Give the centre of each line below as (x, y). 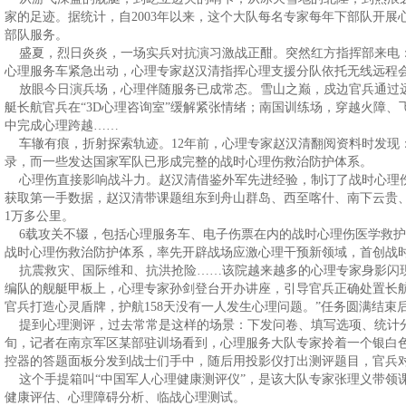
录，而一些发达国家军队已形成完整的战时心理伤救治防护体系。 (188, 162)
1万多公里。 (39, 216)
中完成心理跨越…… (62, 126)
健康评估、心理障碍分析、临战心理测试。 (125, 397)
